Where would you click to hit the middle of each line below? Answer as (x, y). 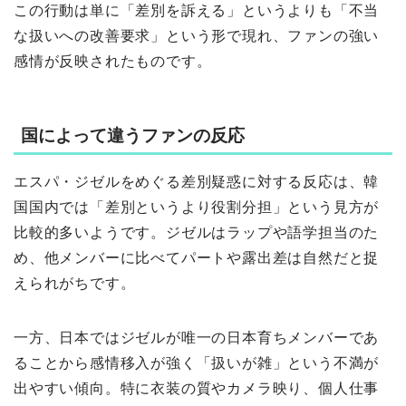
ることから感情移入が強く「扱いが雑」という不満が (197, 363)
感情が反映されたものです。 (113, 62)
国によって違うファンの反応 (133, 136)
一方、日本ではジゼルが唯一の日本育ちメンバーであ (197, 338)
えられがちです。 (75, 284)
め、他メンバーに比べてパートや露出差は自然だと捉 (197, 258)
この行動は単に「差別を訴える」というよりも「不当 (197, 11)
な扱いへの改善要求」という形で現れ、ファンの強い (197, 36)
